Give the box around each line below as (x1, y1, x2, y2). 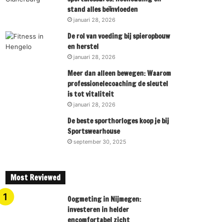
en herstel (67, 42, 99, 52)
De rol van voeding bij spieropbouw (67, 31, 170, 41)
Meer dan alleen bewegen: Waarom (67, 68, 171, 78)
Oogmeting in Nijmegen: (67, 194, 142, 204)
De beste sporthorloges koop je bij (67, 116, 169, 126)
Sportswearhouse (67, 126, 120, 136)
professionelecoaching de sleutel (67, 79, 168, 89)
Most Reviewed (10, 172, 61, 183)
